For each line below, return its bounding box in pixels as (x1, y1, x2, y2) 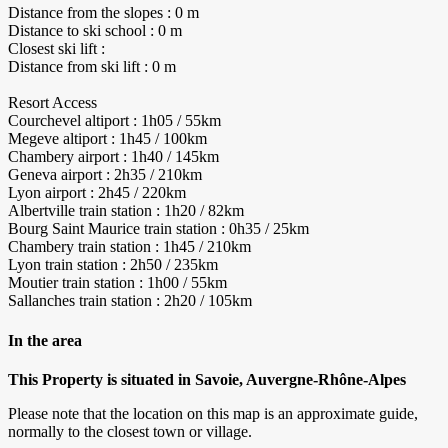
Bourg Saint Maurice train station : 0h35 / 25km (8, 220, 309, 238)
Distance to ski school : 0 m (8, 22, 182, 40)
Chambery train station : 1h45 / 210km (8, 238, 251, 256)
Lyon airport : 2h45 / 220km (8, 184, 186, 202)
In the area (8, 331, 82, 349)
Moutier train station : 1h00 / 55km (8, 274, 227, 292)
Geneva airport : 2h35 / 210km (8, 166, 202, 184)
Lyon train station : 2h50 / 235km (8, 256, 218, 274)
